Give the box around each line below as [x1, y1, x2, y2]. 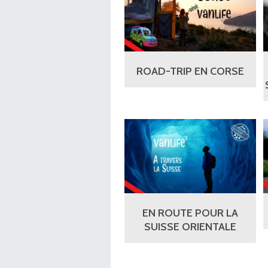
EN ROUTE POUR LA [142, 206, 238, 220]
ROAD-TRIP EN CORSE [136, 65, 244, 78]
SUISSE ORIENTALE [144, 220, 236, 234]
